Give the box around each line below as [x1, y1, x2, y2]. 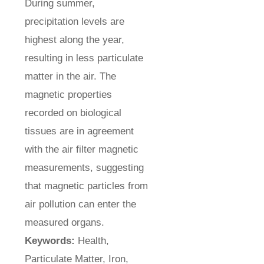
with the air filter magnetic [24, 144, 138, 156]
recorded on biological [24, 107, 121, 119]
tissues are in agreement [24, 126, 134, 137]
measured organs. [24, 217, 104, 229]
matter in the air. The [24, 71, 116, 82]
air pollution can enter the [24, 199, 136, 210]
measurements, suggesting [24, 162, 144, 174]
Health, [74, 235, 109, 247]
